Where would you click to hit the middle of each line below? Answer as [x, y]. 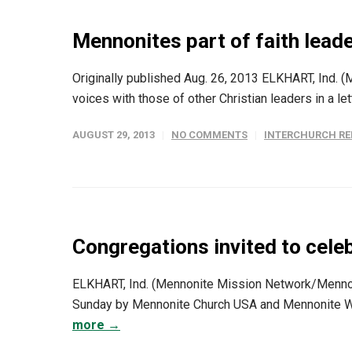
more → [96, 325]
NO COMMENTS [209, 135]
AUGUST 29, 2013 [114, 135]
